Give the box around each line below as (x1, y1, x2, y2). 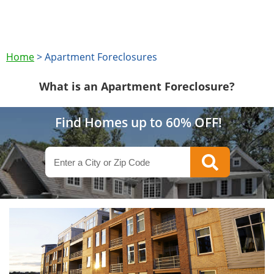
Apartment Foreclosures (45, 50, 157, 64)
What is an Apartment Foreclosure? (39, 79, 235, 94)
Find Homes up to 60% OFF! (55, 114, 222, 131)
